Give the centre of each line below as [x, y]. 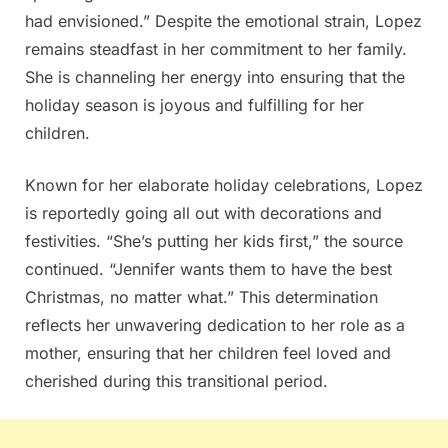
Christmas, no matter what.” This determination [201, 296]
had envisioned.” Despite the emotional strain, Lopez [223, 20]
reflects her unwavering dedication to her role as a [215, 324]
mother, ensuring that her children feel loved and [208, 352]
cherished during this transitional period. [176, 380]
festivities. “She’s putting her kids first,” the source [214, 240]
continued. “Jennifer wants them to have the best [208, 268]
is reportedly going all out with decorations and [203, 212]
